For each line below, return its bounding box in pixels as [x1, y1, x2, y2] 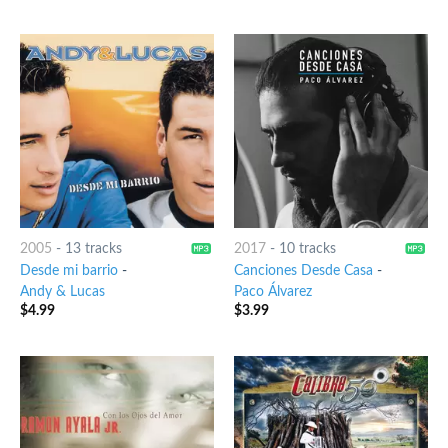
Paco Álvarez [233, 285, 312, 300]
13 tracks [64, 242, 122, 257]
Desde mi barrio [19, 264, 118, 279]
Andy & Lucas [19, 285, 105, 300]
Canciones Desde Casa [233, 264, 373, 279]
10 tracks [278, 242, 336, 257]
